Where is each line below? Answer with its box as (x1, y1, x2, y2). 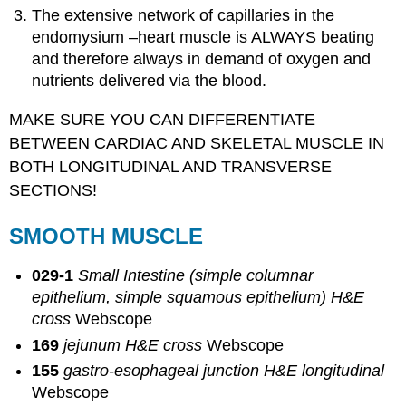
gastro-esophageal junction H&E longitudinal (63, 362, 385, 381)
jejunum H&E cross (63, 335, 208, 354)
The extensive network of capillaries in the (32, 6, 335, 25)
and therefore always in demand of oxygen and (32, 50, 372, 69)
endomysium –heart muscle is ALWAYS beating (32, 28, 375, 47)
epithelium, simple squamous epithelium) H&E (32, 288, 365, 307)
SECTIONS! (9, 180, 98, 199)
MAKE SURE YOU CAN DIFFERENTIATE (9, 110, 316, 129)
